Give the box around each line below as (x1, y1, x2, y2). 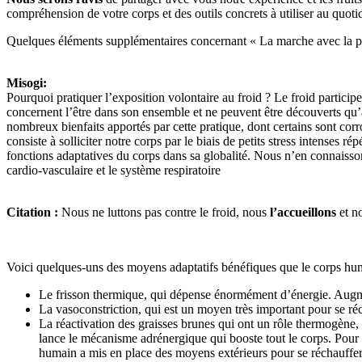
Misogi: (6, 75, 47, 90)
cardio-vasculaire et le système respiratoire (6, 162, 221, 177)
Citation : (6, 204, 61, 219)
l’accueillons (267, 204, 336, 219)
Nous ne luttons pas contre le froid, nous (61, 204, 267, 219)
